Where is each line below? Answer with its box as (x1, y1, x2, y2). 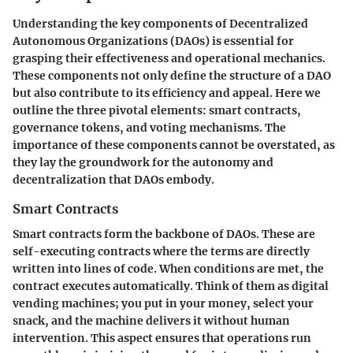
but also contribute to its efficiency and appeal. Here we (13, 85, 321, 100)
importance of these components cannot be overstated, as (13, 137, 335, 152)
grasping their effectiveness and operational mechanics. (13, 50, 325, 65)
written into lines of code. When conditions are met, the (13, 261, 324, 276)
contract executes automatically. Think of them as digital (13, 278, 329, 293)
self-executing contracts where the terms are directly (13, 243, 310, 258)
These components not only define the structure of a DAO (13, 68, 331, 83)
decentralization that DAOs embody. (13, 172, 214, 187)
